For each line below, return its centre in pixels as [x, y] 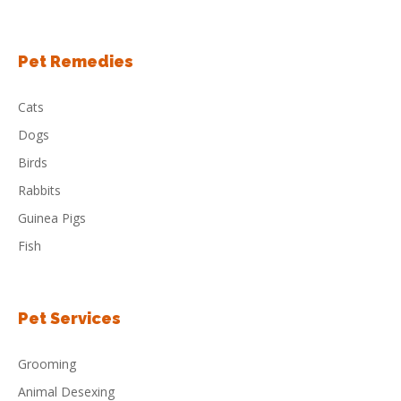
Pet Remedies [76, 61]
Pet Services [69, 318]
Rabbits [39, 190]
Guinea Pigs [52, 218]
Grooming [47, 364]
